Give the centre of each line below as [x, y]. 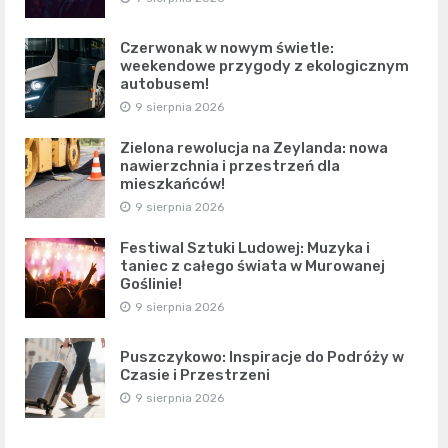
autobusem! [164, 83]
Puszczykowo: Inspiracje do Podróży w [262, 356]
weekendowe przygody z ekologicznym [264, 65]
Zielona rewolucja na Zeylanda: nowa [254, 147]
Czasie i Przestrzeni [195, 374]
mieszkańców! [172, 183]
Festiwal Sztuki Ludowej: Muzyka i [245, 247]
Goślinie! [151, 283]
